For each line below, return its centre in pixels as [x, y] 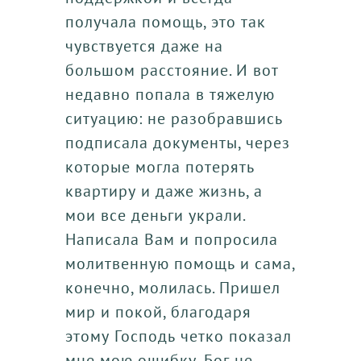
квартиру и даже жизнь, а [164, 191]
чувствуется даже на [144, 46]
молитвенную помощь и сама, [180, 263]
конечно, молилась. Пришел [172, 287]
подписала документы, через [177, 142]
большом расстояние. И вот [172, 70]
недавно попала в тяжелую [170, 94]
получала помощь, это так [165, 21]
